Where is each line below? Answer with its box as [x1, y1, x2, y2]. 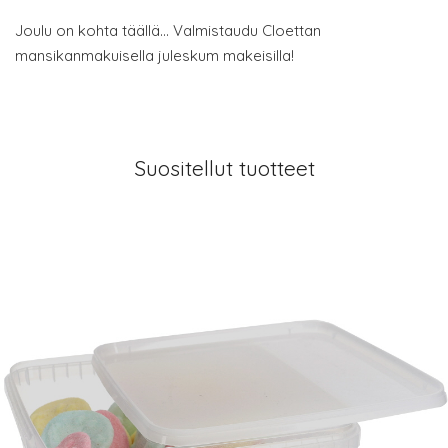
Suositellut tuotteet [133, 155, 315, 181]
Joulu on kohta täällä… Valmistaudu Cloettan [15, 21, 321, 40]
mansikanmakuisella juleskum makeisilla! [15, 46, 294, 65]
